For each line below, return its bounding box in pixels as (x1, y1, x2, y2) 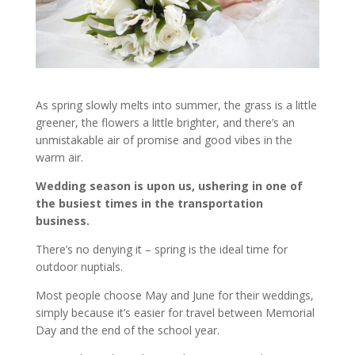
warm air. (35, 150, 83, 165)
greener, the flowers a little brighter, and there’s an (35, 115, 295, 130)
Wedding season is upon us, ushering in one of (35, 178, 303, 193)
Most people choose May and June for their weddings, (35, 288, 314, 303)
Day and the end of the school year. (35, 323, 219, 338)
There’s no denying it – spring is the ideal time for (35, 242, 288, 257)
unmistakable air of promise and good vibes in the (35, 132, 292, 147)
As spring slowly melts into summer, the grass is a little (35, 97, 317, 113)
